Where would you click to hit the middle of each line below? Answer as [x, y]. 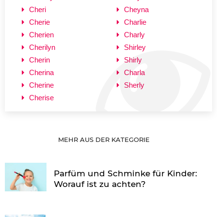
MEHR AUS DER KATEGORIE [105, 139]
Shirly [133, 60]
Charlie [135, 22]
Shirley [135, 47]
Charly [134, 34]
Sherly [134, 85]
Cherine [41, 85]
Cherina [41, 72]
